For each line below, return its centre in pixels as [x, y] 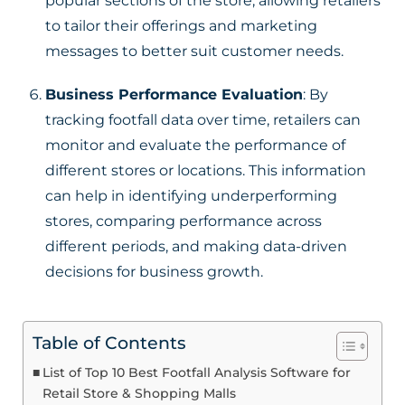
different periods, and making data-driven [196, 246]
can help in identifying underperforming [191, 196]
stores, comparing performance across [184, 221]
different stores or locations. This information [206, 170]
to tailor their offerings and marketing [181, 26]
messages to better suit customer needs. [194, 51]
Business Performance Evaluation [174, 94]
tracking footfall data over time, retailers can [203, 120]
